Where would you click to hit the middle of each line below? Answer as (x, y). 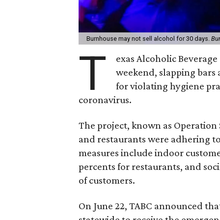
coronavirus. (105, 99)
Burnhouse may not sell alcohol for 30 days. (149, 38)
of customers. (107, 180)
